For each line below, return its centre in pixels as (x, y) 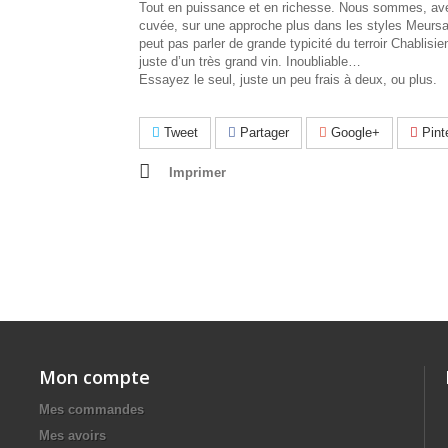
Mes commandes (91, 409)
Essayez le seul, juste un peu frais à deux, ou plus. (288, 79)
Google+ (353, 132)
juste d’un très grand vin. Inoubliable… (250, 61)
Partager (262, 132)
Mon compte (94, 377)
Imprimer (197, 172)
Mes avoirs (72, 435)
